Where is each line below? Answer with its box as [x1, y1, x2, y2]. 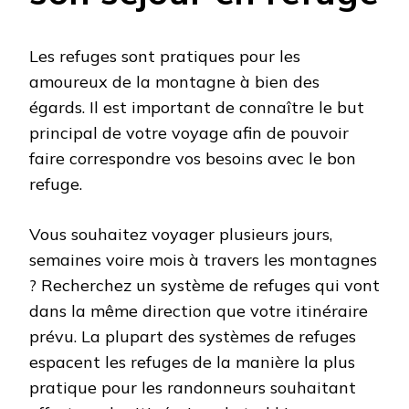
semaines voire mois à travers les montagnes [29, 248, 377, 270]
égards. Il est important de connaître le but [29, 96, 364, 118]
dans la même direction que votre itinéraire [29, 299, 368, 321]
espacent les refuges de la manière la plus [29, 351, 355, 372]
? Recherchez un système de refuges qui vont [29, 274, 380, 296]
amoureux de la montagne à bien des [29, 70, 320, 92]
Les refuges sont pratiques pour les [29, 45, 300, 67]
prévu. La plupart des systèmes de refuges [29, 325, 356, 347]
